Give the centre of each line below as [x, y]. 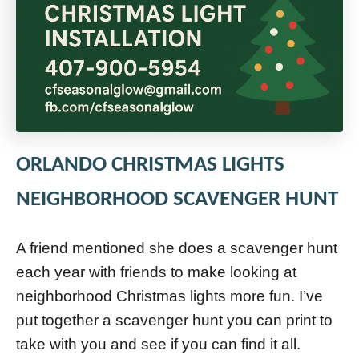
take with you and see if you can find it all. [158, 344]
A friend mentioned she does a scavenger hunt [177, 248]
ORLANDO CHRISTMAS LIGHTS [150, 165]
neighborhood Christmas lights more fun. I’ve [169, 296]
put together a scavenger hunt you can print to [174, 320]
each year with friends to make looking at [156, 272]
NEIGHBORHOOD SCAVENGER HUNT [177, 200]
